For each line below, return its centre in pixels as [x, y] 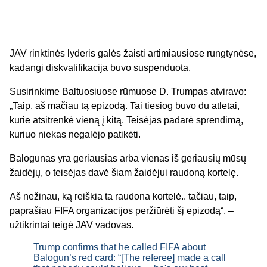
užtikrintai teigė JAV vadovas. [72, 225]
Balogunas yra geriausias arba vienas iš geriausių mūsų [128, 158]
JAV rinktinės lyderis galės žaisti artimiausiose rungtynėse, [133, 53]
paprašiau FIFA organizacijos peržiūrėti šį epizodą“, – [122, 210]
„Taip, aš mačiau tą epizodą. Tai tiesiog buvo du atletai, [125, 105]
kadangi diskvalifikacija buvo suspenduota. [100, 67]
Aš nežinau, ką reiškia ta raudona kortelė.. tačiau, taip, [123, 196]
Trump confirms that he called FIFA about [119, 247]
